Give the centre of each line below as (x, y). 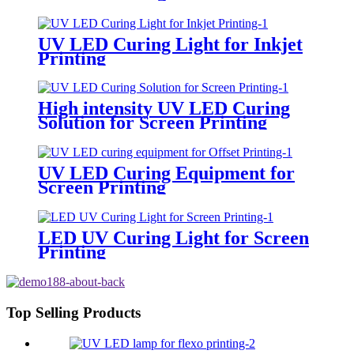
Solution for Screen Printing (153, 123)
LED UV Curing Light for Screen (173, 238)
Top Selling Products (73, 312)
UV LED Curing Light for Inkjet (170, 44)
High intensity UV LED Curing (164, 109)
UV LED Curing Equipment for (166, 173)
